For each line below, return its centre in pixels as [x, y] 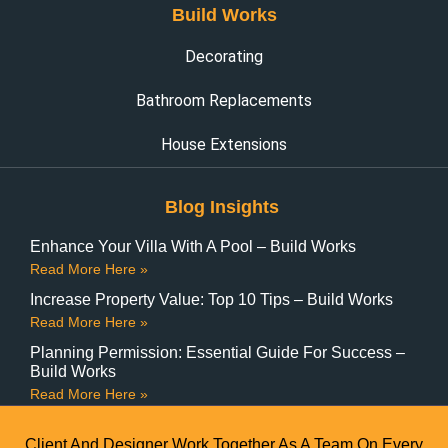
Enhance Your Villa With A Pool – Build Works [193, 246]
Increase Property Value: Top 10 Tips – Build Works [211, 299]
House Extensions [224, 144]
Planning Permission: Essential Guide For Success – [217, 352]
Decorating [224, 56]
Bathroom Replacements [224, 100]
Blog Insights [221, 207]
